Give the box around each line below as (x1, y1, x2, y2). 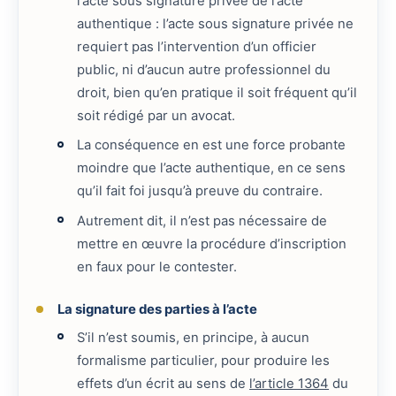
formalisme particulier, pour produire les (77, 353, 331, 369)
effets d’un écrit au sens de (77, 376, 250, 392)
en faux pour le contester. (77, 258, 238, 275)
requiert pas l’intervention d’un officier (77, 38, 317, 55)
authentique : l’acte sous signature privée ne (77, 15, 354, 32)
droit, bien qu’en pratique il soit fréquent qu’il (77, 84, 358, 101)
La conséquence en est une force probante (77, 137, 346, 154)
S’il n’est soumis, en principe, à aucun (77, 330, 310, 346)
